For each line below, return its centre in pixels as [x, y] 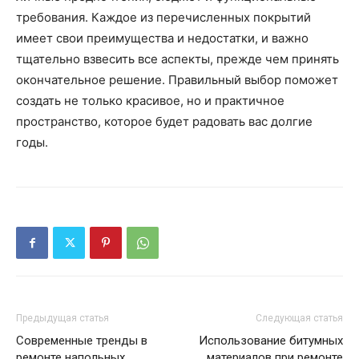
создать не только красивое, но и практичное [150, 101]
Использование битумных [271, 341]
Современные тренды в [82, 341]
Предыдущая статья [63, 319]
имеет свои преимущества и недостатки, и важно [162, 38]
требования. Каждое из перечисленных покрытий [163, 18]
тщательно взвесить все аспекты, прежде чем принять [177, 59]
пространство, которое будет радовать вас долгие [164, 122]
